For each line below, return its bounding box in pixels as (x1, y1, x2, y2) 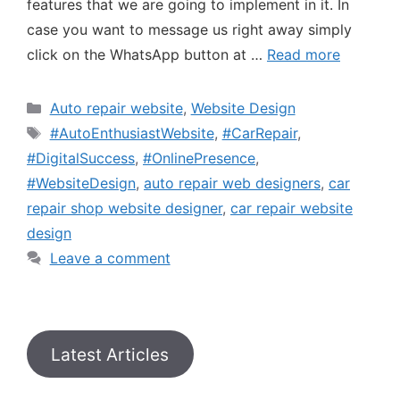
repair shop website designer (27, 198, 222, 217)
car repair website (230, 198, 353, 217)
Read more (267, 45, 340, 63)
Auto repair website (49, 98, 183, 117)
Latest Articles (51, 343, 170, 365)
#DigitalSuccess (27, 148, 135, 167)
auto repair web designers (144, 173, 321, 192)
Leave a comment (49, 248, 171, 267)
